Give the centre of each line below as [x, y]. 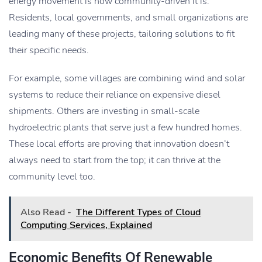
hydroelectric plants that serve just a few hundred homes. [125, 128]
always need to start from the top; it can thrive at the [115, 161]
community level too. [52, 177]
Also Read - [46, 213]
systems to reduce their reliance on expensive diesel [115, 95]
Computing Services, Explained [86, 225]
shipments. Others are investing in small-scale [104, 111]
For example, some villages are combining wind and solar [127, 79]
